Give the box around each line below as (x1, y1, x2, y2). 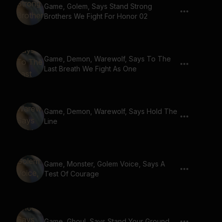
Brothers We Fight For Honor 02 (44, 12, 148, 20)
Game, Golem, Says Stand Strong (44, 2, 152, 10)
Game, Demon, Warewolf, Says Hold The (44, 107, 177, 115)
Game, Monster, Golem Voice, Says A (44, 160, 165, 168)
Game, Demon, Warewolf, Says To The (44, 55, 171, 63)
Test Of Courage (44, 169, 99, 178)
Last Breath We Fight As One (44, 64, 137, 73)
